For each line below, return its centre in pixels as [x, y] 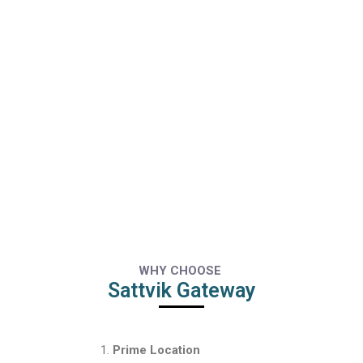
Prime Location [158, 350]
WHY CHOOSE [181, 271]
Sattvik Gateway [181, 290]
